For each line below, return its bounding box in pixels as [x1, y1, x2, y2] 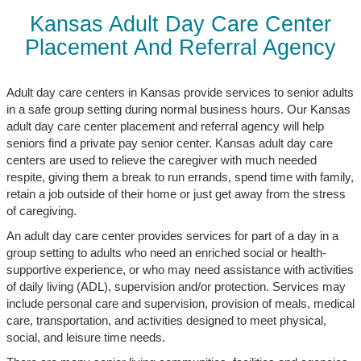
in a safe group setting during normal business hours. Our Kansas [6, 102, 351, 116]
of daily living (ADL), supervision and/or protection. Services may [6, 280, 346, 293]
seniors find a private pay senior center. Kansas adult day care [6, 136, 333, 150]
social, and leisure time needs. [6, 330, 165, 344]
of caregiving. [6, 204, 77, 218]
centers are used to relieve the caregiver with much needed [6, 153, 317, 167]
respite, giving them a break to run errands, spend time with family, [6, 170, 354, 184]
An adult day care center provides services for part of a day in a [6, 229, 338, 243]
